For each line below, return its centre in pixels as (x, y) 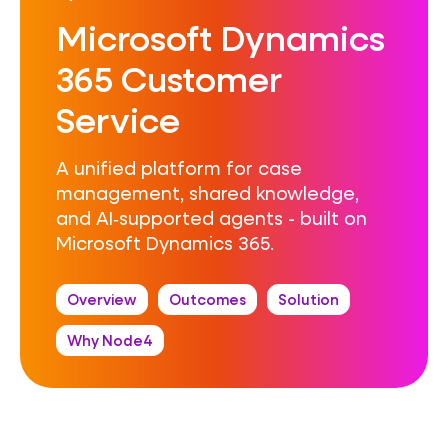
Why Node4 (109, 340)
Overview (101, 299)
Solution (308, 299)
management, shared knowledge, (207, 192)
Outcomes (207, 299)
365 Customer (168, 78)
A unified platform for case (178, 167)
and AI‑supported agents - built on (211, 217)
